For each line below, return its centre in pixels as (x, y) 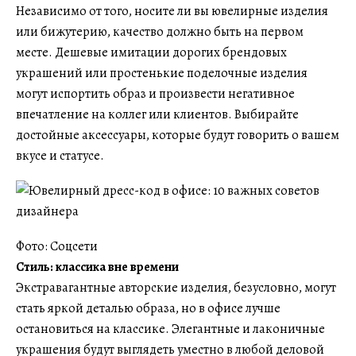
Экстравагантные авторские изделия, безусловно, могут (176, 288)
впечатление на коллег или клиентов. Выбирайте (157, 114)
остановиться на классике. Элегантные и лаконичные (170, 329)
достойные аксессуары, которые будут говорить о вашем (178, 135)
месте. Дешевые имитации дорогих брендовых (151, 52)
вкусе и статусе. (60, 156)
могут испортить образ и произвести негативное (155, 94)
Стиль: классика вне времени (97, 267)
